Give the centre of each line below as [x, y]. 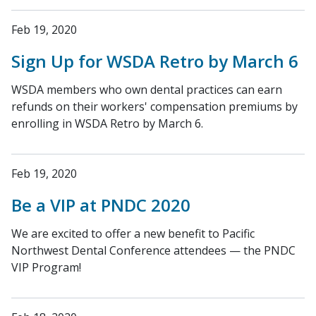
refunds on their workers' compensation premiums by [154, 107]
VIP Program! [46, 267]
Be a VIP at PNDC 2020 [101, 205]
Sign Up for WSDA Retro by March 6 [155, 61]
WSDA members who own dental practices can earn [147, 90]
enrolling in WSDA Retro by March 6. [107, 123]
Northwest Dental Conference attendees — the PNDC [153, 250]
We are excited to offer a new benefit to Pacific [133, 233]
